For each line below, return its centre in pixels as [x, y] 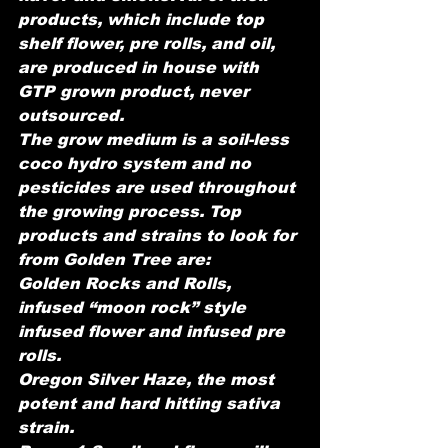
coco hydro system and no [137, 163]
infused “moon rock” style [134, 307]
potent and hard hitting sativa [151, 403]
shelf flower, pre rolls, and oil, [149, 43]
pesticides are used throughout [159, 187]
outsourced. [71, 115]
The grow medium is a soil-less [156, 139]
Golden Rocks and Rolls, [127, 283]
